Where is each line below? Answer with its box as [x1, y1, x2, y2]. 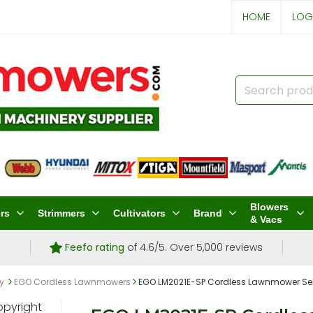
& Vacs [250, 214, 283, 225]
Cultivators [113, 208, 166, 219]
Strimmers [38, 208, 86, 219]
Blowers [250, 201, 289, 212]
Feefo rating [65, 240, 125, 254]
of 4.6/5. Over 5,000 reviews [124, 240, 263, 254]
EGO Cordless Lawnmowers [14, 276, 131, 288]
